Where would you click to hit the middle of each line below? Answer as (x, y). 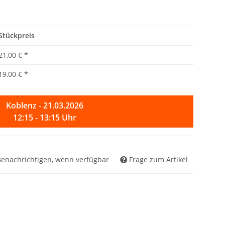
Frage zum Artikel (158, 160)
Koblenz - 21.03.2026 (44, 106)
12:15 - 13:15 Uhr (44, 118)
